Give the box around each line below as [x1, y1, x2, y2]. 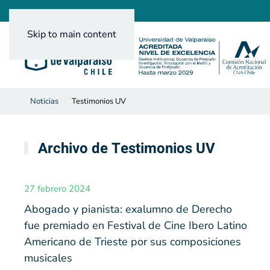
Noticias [30, 96, 58, 107]
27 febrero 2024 [24, 183, 90, 195]
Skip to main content [27, 28, 116, 41]
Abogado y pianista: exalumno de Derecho [24, 202, 232, 217]
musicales [24, 251, 72, 266]
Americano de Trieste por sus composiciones [24, 234, 241, 250]
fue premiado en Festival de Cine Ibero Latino [24, 218, 247, 233]
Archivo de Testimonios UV [34, 138, 216, 160]
